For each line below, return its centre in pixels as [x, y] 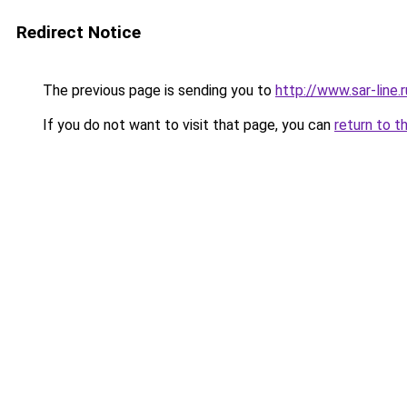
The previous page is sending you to [157, 90]
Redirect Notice [79, 32]
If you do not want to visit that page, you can [187, 125]
